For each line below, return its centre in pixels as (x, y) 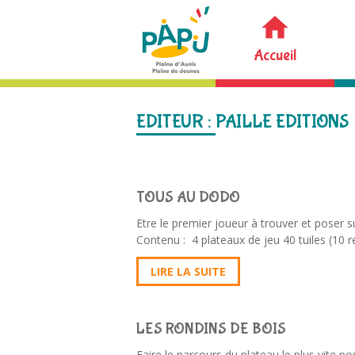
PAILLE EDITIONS (282, 122)
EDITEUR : (176, 122)
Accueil (275, 55)
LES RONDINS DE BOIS (211, 328)
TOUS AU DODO (188, 197)
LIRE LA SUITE (188, 271)
